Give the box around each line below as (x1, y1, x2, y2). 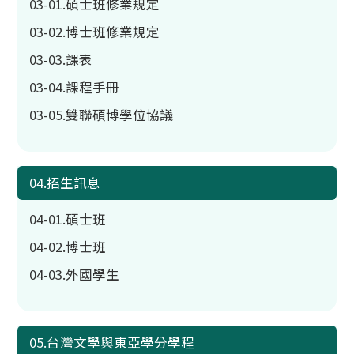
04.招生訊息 (29, 173, 101, 192)
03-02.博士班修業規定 (29, 22, 160, 41)
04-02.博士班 (29, 237, 107, 256)
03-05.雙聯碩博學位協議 (29, 105, 174, 124)
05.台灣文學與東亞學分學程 (29, 333, 195, 352)
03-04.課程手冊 (29, 77, 120, 96)
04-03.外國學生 (29, 265, 120, 284)
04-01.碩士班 (29, 209, 107, 228)
